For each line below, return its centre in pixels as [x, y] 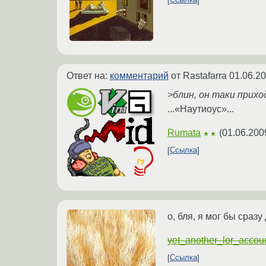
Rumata [184, 132]
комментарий [139, 75]
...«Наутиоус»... [201, 109]
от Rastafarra [199, 75]
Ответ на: [88, 75]
